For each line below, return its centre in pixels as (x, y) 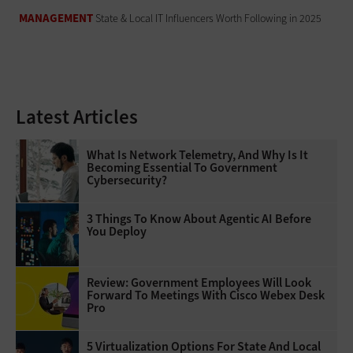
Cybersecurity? (127, 180)
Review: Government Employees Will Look (199, 282)
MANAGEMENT (56, 18)
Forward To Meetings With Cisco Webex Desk (206, 295)
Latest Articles (77, 117)
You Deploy (117, 231)
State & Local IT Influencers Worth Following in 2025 (209, 18)
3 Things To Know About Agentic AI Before (199, 218)
